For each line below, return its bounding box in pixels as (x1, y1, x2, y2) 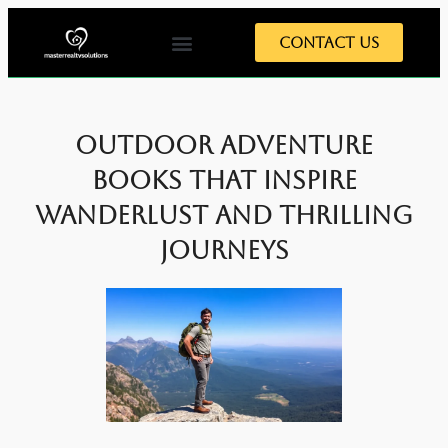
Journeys (159, 236, 289, 265)
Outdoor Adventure (75, 131, 373, 160)
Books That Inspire (91, 166, 357, 195)
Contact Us (279, 34, 380, 51)
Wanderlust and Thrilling (35, 201, 413, 230)
